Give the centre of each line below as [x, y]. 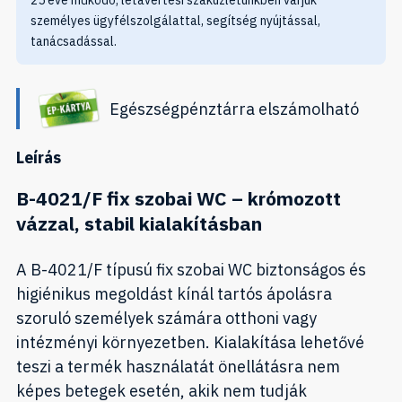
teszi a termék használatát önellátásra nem [178, 366]
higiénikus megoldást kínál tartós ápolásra [174, 293]
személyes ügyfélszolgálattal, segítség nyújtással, [175, 21]
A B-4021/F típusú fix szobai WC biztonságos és [191, 269]
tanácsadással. [74, 42]
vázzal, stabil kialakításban [139, 223]
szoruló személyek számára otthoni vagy [166, 318]
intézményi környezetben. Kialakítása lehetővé [190, 342]
